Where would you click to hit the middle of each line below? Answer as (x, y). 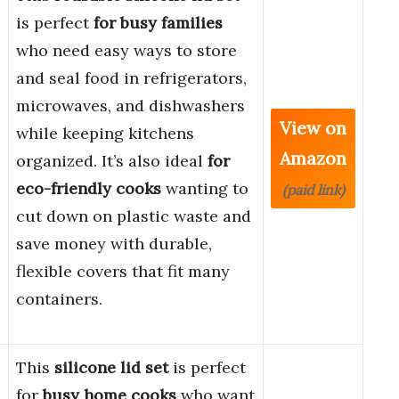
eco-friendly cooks (89, 189)
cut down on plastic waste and (134, 216)
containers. (59, 299)
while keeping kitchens (105, 134)
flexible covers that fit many (123, 272)
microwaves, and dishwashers (130, 106)
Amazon (313, 159)
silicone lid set (111, 368)
